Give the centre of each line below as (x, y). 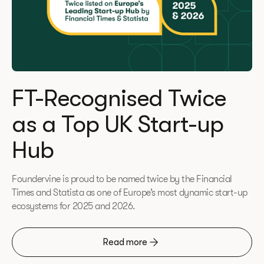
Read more (125, 242)
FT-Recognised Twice (119, 98)
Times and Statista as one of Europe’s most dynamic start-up (130, 193)
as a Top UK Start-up (118, 124)
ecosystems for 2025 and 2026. (74, 206)
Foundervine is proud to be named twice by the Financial (122, 179)
